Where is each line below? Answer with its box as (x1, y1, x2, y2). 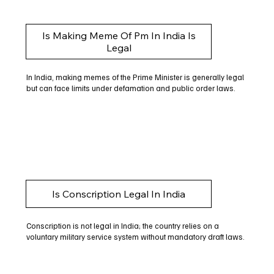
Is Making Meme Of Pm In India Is (42, 29, 196, 42)
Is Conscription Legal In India (52, 187, 186, 200)
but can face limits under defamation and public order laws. (26, 83, 235, 94)
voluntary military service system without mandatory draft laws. (26, 231, 245, 242)
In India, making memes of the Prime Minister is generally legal (26, 72, 244, 83)
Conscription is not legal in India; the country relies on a (26, 220, 219, 231)
